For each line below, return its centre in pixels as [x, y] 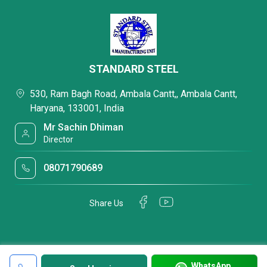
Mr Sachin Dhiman [84, 127]
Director [59, 139]
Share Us [106, 203]
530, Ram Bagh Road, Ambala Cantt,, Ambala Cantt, [133, 94]
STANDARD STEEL [133, 69]
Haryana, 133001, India [77, 108]
